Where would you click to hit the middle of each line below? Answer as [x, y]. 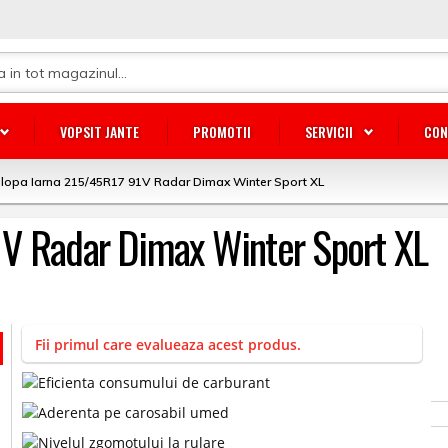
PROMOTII [222, 131]
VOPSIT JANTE [99, 131]
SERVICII [329, 131]
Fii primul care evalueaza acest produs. [168, 344]
